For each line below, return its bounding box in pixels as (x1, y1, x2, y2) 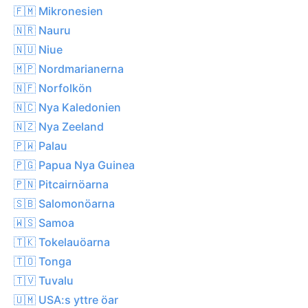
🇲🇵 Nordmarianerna (14, 61, 124, 76)
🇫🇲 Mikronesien (14, 3, 103, 18)
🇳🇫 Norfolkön (14, 80, 92, 95)
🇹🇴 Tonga (14, 254, 71, 268)
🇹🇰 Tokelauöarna (14, 234, 110, 249)
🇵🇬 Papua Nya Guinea (14, 157, 135, 172)
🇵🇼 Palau (14, 138, 67, 153)
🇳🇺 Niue (14, 42, 63, 56)
